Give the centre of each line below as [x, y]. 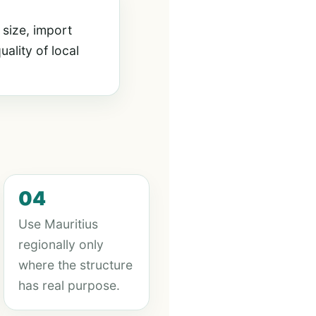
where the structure [75, 265]
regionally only [61, 244]
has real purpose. [69, 285]
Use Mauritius [58, 224]
